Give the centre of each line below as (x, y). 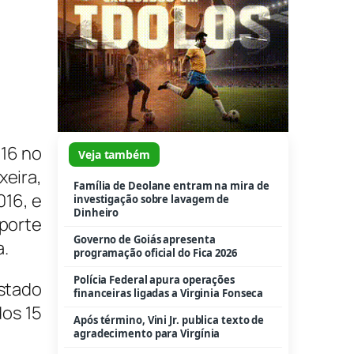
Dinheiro (96, 212)
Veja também (114, 154)
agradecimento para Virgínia (147, 333)
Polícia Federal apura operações (154, 279)
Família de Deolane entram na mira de (171, 185)
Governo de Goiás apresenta (145, 239)
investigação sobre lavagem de (152, 199)
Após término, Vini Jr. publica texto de (169, 320)
